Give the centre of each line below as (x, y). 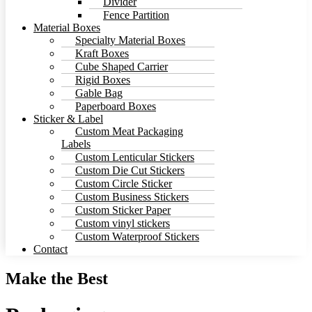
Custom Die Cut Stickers (130, 170)
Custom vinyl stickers (123, 223)
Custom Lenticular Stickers (135, 157)
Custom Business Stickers (132, 196)
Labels (76, 143)
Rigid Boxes (103, 79)
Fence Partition (136, 15)
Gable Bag (99, 93)
